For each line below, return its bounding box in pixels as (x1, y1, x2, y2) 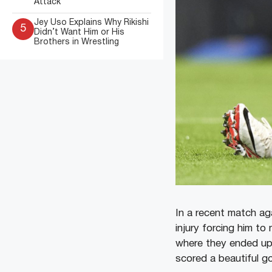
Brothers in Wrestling (34, 38, 119, 46)
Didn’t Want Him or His (34, 29, 124, 36)
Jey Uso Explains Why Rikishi (34, 19, 149, 27)
